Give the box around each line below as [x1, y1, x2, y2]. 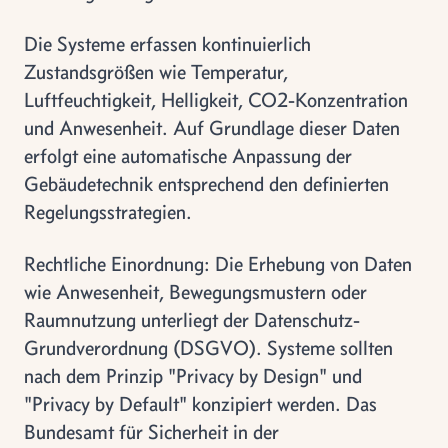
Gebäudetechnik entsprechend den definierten [24, 171, 389, 196]
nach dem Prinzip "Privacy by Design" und [24, 363, 362, 388]
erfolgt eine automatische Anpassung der [24, 143, 352, 168]
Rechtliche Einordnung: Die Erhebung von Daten [24, 251, 412, 276]
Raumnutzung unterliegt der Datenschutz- [24, 307, 360, 332]
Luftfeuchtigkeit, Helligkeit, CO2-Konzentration [24, 87, 408, 112]
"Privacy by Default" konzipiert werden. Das [24, 391, 377, 416]
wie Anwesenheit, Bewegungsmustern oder [24, 279, 367, 304]
